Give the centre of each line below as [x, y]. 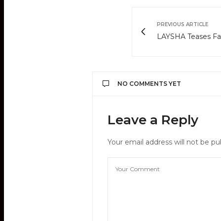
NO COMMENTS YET [149, 83]
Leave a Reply [153, 120]
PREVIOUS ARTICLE [183, 24]
